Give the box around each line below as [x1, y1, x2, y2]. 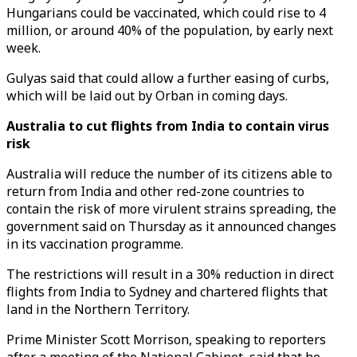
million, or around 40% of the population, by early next [6, 22, 333, 39]
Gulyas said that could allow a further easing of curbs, [6, 69, 329, 87]
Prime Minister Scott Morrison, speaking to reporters [6, 331, 326, 348]
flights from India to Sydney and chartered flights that [6, 283, 328, 300]
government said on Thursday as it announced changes [6, 218, 336, 235]
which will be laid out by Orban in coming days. [6, 87, 288, 104]
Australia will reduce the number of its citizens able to [6, 165, 332, 182]
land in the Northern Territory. [6, 300, 190, 318]
